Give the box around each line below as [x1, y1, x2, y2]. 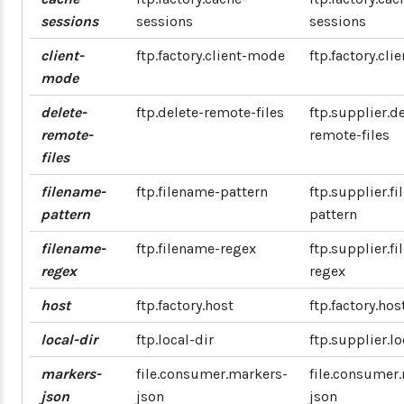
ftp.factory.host [136, 297, 234, 314]
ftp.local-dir [136, 331, 214, 348]
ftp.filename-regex [136, 240, 256, 257]
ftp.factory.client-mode [136, 47, 285, 64]
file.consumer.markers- [136, 365, 288, 382]
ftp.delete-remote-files [136, 104, 284, 121]
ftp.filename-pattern [136, 183, 268, 200]
